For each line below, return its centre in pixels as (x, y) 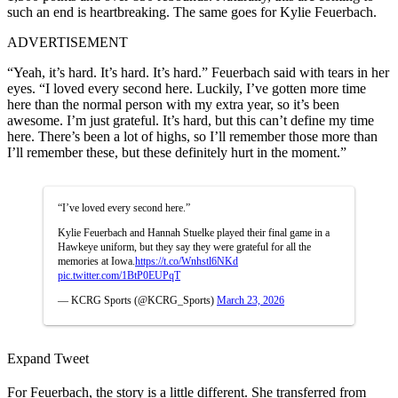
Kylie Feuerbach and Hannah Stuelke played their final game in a (194, 232)
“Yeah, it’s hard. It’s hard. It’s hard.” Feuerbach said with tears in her (198, 72)
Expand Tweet (48, 358)
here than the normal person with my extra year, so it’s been (173, 104)
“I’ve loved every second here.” (124, 207)
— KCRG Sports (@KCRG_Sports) (137, 300)
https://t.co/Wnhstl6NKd (187, 261)
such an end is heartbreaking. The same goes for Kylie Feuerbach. (192, 12)
